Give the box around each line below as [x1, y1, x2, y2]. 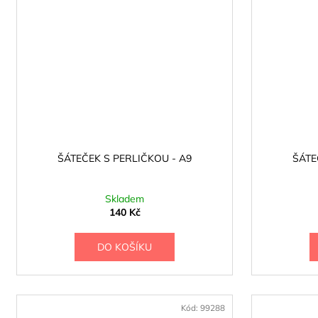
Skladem [105, 192, 144, 206]
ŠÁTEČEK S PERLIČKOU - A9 [57, 152, 192, 165]
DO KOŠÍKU [97, 241, 152, 254]
